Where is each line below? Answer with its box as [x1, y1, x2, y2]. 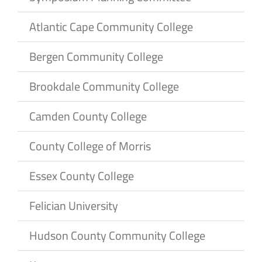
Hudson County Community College [29, 224, 205, 246]
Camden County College [29, 105, 147, 127]
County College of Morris [29, 135, 151, 157]
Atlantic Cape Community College [29, 15, 193, 37]
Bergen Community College [29, 45, 163, 67]
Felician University [29, 194, 118, 216]
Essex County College [29, 164, 134, 187]
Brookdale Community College [29, 75, 179, 97]
